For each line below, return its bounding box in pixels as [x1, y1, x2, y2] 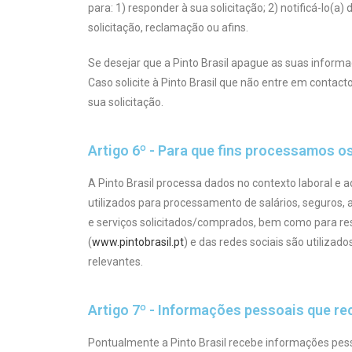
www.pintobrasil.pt [92, 235, 184, 248]
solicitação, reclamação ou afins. [88, 20, 248, 34]
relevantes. [88, 255, 143, 268]
